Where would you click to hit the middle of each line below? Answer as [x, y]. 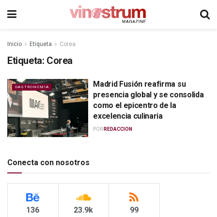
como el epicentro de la [135, 105]
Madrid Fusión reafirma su [139, 84]
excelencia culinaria [128, 116]
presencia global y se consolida [148, 95]
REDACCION [118, 129]
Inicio [15, 44]
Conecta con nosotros [48, 162]
